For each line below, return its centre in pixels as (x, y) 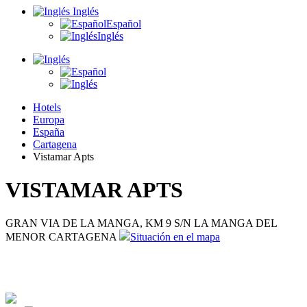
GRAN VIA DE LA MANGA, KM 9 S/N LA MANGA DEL (141, 223)
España (49, 132)
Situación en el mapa (175, 237)
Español (124, 23)
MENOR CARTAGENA (61, 237)
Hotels (47, 107)
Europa (49, 119)
